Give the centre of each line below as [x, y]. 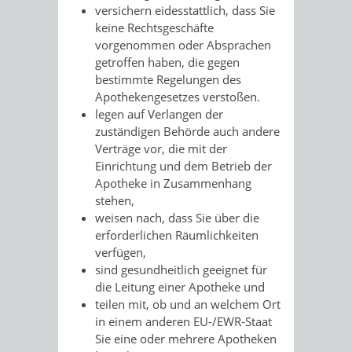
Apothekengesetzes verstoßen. [178, 97]
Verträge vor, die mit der [161, 148]
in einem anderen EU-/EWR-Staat [183, 321]
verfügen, [121, 252]
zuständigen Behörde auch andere [187, 131]
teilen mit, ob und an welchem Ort [188, 304]
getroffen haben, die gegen [167, 62]
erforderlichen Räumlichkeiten [177, 235]
